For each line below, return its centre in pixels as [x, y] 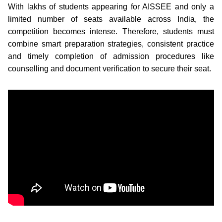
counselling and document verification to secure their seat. [110, 68]
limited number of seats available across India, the [111, 19]
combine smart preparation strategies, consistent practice [111, 44]
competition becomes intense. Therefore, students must [111, 31]
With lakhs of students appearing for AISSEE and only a [111, 6]
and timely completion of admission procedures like [111, 56]
